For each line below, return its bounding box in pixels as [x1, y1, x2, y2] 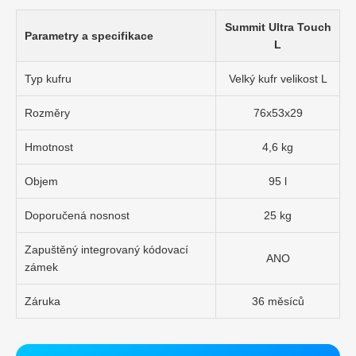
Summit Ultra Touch [224, 20, 331, 33]
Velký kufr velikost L [228, 72, 327, 85]
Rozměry [25, 106, 70, 119]
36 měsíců [251, 294, 304, 308]
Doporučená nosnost [25, 208, 130, 222]
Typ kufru [25, 72, 72, 85]
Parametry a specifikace [25, 29, 153, 42]
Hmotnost [25, 140, 73, 153]
